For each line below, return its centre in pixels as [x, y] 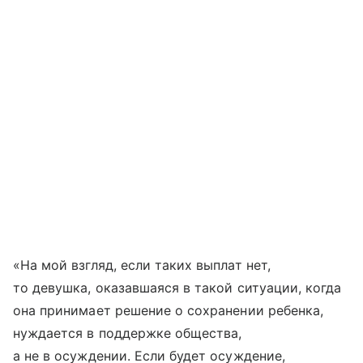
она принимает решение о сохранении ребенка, [169, 310]
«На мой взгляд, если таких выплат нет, [142, 265]
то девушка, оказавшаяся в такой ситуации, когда [177, 287]
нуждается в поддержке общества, [128, 333]
